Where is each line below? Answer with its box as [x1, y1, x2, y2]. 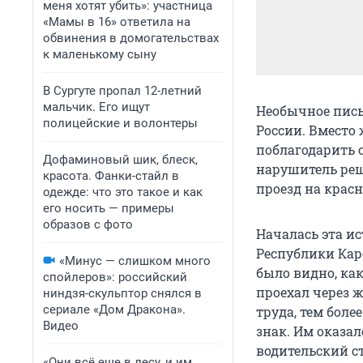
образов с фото [43, 217, 133, 232]
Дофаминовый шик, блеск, [43, 152, 198, 167]
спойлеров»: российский [43, 270, 187, 284]
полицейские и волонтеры [43, 116, 198, 130]
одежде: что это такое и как [43, 185, 203, 199]
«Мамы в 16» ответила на [43, 15, 190, 29]
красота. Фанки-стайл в [43, 169, 179, 183]
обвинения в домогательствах [43, 31, 219, 45]
